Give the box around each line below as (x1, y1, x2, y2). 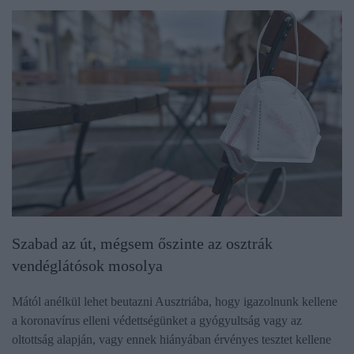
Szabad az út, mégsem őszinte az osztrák (12, 235, 273, 253)
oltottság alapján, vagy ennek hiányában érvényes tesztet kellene (12, 333, 331, 347)
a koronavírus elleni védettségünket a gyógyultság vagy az (12, 314, 302, 328)
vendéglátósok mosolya (12, 257, 163, 275)
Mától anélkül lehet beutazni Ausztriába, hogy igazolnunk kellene (12, 295, 337, 309)
